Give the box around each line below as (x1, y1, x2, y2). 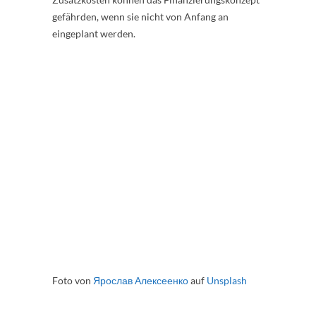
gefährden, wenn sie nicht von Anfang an (52, 10, 229, 23)
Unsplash (207, 274, 247, 286)
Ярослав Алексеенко (93, 274, 188, 286)
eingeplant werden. (52, 27, 135, 39)
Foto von (52, 274, 93, 286)
